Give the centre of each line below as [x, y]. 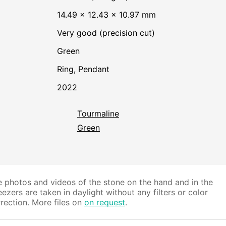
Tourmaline [100, 114]
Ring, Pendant [86, 69]
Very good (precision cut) [108, 33]
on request [105, 203]
